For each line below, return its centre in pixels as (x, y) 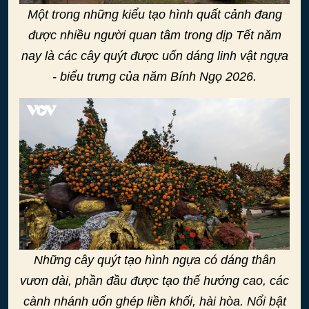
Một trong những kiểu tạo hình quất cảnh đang (154, 14)
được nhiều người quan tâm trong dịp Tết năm (154, 35)
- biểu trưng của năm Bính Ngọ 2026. (154, 76)
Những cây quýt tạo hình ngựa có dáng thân (154, 260)
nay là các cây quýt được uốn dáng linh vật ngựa (154, 56)
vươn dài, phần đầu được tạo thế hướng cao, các (154, 281)
